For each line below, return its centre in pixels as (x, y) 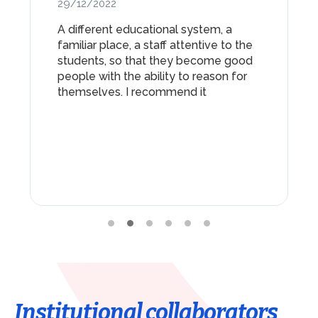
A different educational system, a (144, 29)
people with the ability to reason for (152, 76)
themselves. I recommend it (132, 92)
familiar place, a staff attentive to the (155, 45)
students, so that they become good (155, 60)
